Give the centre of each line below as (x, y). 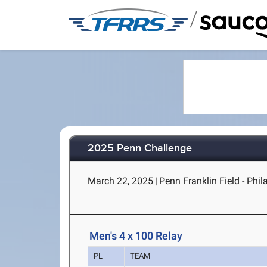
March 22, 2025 (121, 181)
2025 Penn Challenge (140, 149)
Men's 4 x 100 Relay (136, 236)
